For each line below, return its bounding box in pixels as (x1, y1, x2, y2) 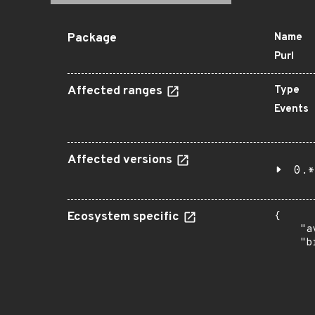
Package (67, 31, 117, 46)
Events (274, 103, 309, 116)
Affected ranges (67, 84, 165, 99)
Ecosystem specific (67, 210, 182, 225)
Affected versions (67, 153, 175, 168)
